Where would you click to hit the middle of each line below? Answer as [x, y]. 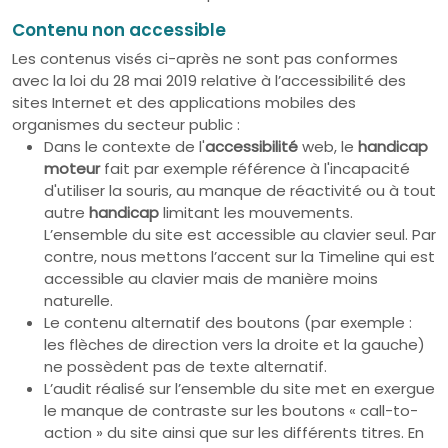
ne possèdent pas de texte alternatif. [187, 366]
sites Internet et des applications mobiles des [184, 102]
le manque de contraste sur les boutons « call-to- [231, 410]
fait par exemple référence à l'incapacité [255, 168]
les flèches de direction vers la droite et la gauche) [234, 344]
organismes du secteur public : [126, 124]
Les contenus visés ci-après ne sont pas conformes [205, 58]
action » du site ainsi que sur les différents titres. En [234, 432]
